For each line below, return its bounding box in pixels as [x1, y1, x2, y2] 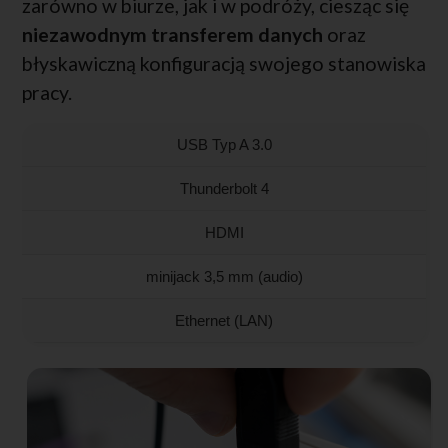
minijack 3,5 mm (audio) [145, 268, 303, 286]
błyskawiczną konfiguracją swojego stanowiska [22, 52, 426, 76]
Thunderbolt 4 [179, 180, 269, 198]
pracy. [22, 81, 72, 105]
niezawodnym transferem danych [22, 23, 323, 47]
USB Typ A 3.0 [176, 136, 272, 154]
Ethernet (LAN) [175, 312, 273, 330]
